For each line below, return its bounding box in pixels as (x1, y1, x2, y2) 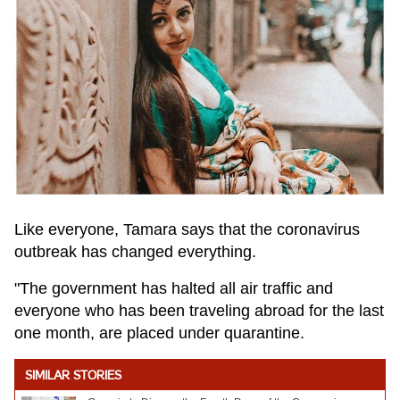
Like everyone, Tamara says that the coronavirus (14, 220, 360, 238)
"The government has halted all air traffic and (14, 279, 333, 297)
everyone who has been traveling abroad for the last (14, 301, 384, 320)
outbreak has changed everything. (14, 242, 256, 261)
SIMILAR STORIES (25, 370, 121, 382)
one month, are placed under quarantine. (14, 323, 304, 342)
